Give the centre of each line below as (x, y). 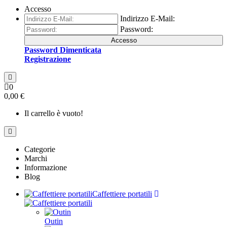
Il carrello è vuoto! (54, 113)
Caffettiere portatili (122, 194)
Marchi (36, 158)
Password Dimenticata (63, 50)
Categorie (40, 149)
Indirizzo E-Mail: (147, 18)
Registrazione (48, 59)
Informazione (46, 167)
